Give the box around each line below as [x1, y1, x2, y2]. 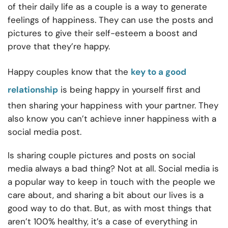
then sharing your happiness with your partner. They [8, 100, 218, 111]
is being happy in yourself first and [58, 84, 201, 96]
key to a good [131, 66, 186, 78]
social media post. [8, 126, 81, 138]
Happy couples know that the [8, 66, 131, 78]
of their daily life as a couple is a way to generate [8, 1, 207, 13]
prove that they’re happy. [8, 41, 110, 52]
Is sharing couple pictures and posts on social [8, 150, 195, 161]
